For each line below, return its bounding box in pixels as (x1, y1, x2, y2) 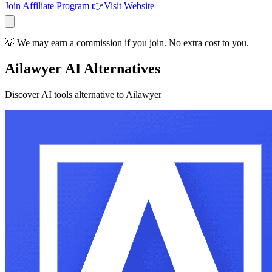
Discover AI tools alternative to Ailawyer (5, 89, 161, 100)
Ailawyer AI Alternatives (5, 60, 160, 76)
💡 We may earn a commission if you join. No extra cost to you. (5, 37, 249, 48)
